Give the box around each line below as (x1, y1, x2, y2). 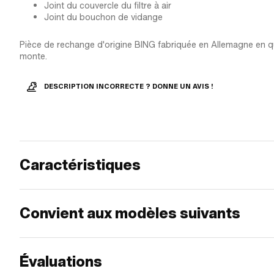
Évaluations (20, 251, 102, 272)
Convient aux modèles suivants (20, 203, 240, 223)
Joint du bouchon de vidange (44, 11, 163, 23)
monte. (20, 50, 47, 62)
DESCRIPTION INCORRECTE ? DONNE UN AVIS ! (44, 83, 213, 91)
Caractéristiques (20, 155, 141, 175)
